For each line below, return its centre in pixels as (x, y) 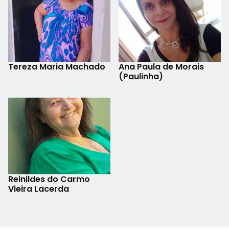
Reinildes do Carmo (49, 179)
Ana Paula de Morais (161, 66)
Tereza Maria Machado (57, 66)
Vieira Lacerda (39, 189)
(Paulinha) (141, 76)
